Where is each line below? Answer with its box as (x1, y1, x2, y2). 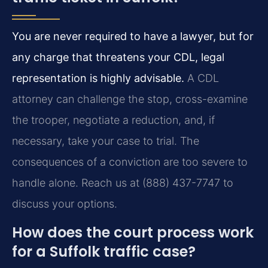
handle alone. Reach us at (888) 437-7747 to (12, 176, 233, 190)
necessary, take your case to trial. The (12, 135, 199, 148)
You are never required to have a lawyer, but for (12, 30, 254, 43)
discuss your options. (12, 197, 117, 211)
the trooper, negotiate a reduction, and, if (12, 114, 215, 127)
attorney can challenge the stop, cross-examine (12, 93, 248, 106)
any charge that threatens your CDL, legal (12, 51, 224, 64)
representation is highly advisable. (12, 72, 184, 85)
